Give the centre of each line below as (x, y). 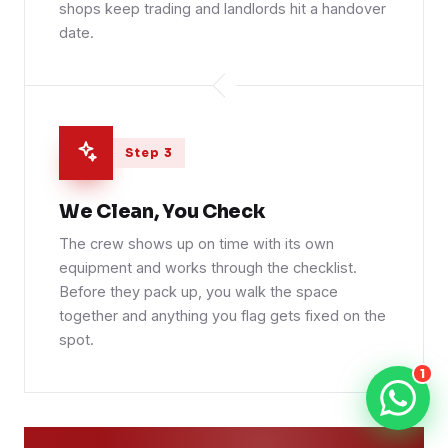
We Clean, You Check (162, 212)
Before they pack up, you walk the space (198, 292)
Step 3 (149, 153)
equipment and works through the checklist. (208, 268)
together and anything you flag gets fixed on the (222, 316)
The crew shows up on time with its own (196, 244)
